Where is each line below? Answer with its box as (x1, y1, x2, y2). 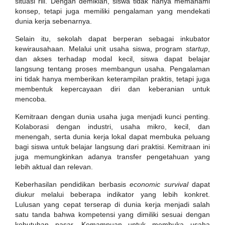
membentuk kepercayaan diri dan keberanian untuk (15, 85, 210, 93)
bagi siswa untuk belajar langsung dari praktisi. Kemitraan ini (15, 143, 210, 151)
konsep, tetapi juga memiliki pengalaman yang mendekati (15, 7, 210, 15)
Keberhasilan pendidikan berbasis (15, 180, 130, 188)
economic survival (130, 180, 188, 188)
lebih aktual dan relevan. (15, 163, 93, 171)
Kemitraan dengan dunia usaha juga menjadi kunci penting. (15, 113, 210, 121)
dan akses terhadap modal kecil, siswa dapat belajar (15, 55, 210, 63)
